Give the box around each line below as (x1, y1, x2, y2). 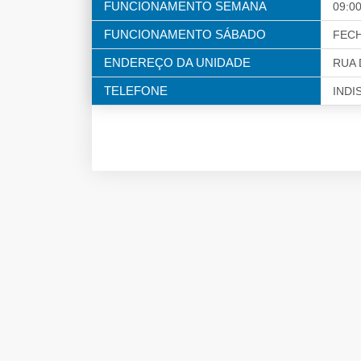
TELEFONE (104, 84, 168, 98)
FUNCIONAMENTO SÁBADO (104, 27, 266, 42)
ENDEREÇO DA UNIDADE (104, 56, 251, 70)
